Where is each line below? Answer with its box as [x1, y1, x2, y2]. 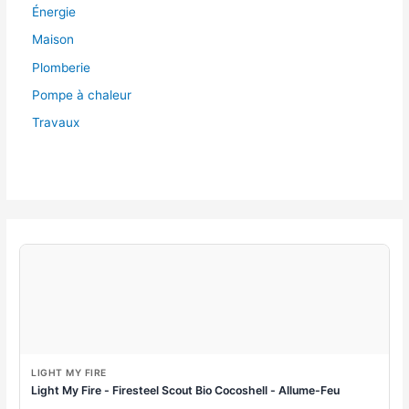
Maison [31, 32, 74, 47]
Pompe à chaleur [31, 87, 131, 102]
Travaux [31, 115, 79, 131]
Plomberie [31, 59, 90, 75]
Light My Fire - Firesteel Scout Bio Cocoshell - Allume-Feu [104, 383, 341, 398]
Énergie [31, 5, 76, 20]
